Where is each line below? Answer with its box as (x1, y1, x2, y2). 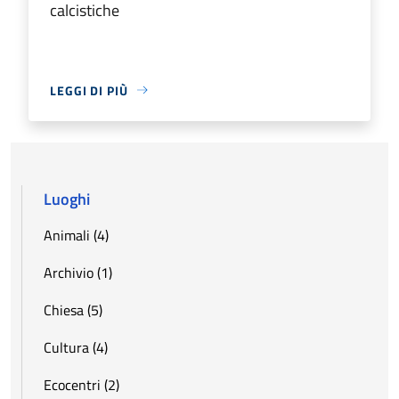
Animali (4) (44, 224, 109, 246)
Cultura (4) (44, 336, 108, 358)
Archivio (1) (44, 261, 112, 283)
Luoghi (44, 186, 90, 211)
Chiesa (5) (44, 298, 102, 321)
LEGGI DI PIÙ (50, 80, 128, 100)
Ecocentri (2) (44, 373, 119, 395)
